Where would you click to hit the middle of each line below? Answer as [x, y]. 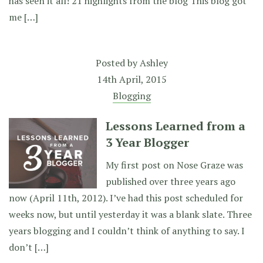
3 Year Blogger [147, 142]
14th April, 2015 [131, 79]
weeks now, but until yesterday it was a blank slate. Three [130, 214]
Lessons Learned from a [176, 126]
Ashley [154, 63]
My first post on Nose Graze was [174, 165]
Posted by [117, 63]
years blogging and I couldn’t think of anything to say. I [127, 231]
